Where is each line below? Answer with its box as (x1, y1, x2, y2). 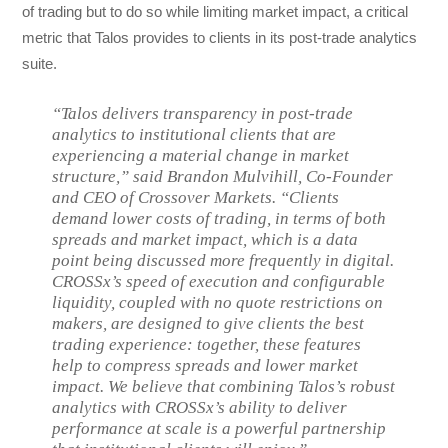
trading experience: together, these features (52, 335, 362, 355)
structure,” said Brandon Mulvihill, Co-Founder (52, 167, 394, 187)
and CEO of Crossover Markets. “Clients (52, 188, 340, 208)
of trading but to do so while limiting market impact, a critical (22, 3, 409, 21)
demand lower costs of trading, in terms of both (52, 209, 387, 229)
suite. (22, 55, 58, 73)
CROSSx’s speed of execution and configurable (52, 272, 386, 292)
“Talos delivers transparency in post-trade (52, 104, 354, 124)
